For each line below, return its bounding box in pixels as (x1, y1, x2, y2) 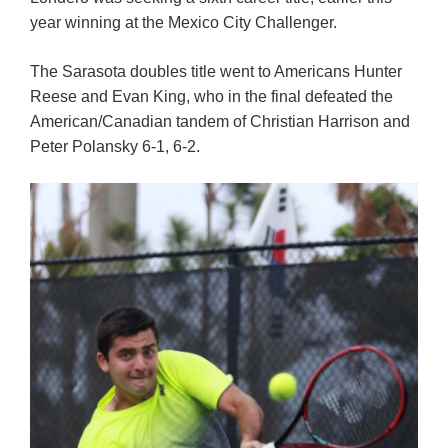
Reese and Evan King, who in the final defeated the (30, 88, 393, 106)
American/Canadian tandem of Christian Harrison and (30, 113, 410, 131)
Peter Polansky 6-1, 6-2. (30, 138, 200, 156)
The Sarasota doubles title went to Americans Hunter (30, 63, 402, 81)
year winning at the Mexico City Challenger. (30, 14, 337, 32)
